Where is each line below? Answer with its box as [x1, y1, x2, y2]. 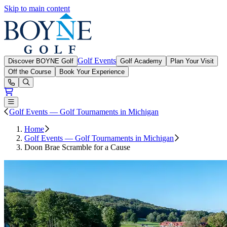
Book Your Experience [59, 68, 125, 75]
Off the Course [8, 68, 51, 75]
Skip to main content [4, 4, 70, 13]
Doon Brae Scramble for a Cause [24, 143, 130, 152]
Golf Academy [120, 57, 162, 65]
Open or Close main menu [8, 98, 84, 105]
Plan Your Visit [170, 57, 214, 65]
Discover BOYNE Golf [8, 57, 73, 65]
